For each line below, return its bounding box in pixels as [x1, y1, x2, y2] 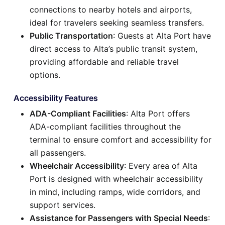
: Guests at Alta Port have [113, 30, 211, 41]
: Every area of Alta [124, 160, 197, 171]
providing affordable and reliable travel [30, 56, 179, 67]
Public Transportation [30, 30, 113, 41]
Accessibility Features [14, 92, 98, 103]
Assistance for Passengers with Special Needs [30, 212, 208, 223]
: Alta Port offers [126, 108, 190, 119]
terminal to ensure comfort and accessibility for [30, 134, 211, 145]
